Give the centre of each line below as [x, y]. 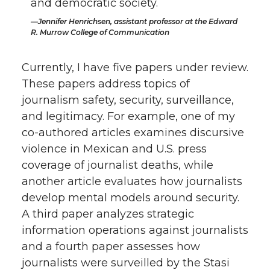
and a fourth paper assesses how [111, 246]
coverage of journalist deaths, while [118, 165]
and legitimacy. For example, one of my [128, 116]
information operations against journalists [135, 230]
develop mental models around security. [130, 197]
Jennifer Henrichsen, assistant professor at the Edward [138, 21]
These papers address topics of [106, 83]
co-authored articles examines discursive [133, 132]
